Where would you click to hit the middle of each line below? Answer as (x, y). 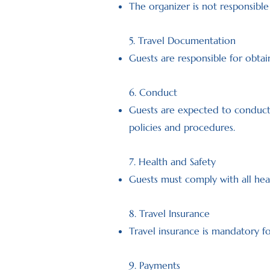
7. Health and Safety (172, 162)
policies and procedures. (182, 127)
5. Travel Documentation (182, 40)
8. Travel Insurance (169, 213)
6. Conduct (153, 92)
